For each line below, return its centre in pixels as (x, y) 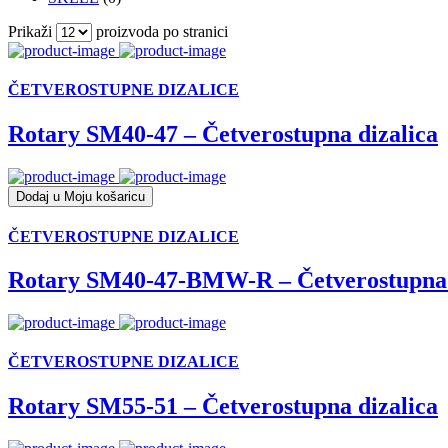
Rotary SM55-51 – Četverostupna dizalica (223, 405)
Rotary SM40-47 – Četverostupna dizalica (223, 133)
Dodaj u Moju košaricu (80, 196)
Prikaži (32, 32)
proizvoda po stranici (160, 32)
